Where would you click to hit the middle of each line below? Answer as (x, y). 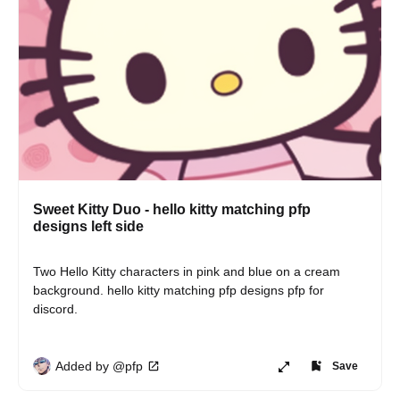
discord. (55, 309)
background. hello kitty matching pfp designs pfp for (180, 290)
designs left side (88, 226)
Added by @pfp (99, 366)
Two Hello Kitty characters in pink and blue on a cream (188, 271)
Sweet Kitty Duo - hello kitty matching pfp (172, 209)
